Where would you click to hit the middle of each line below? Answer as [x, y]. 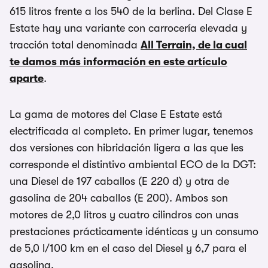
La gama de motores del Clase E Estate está [116, 114]
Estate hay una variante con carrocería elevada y [128, 28]
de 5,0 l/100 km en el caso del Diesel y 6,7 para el [128, 248]
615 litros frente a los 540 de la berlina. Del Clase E [131, 11]
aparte [27, 78]
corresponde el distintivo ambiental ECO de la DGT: [133, 165]
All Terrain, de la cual [194, 45]
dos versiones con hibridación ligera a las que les [127, 148]
